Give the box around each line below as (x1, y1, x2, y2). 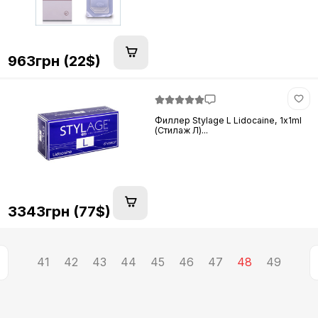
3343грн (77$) (7, 202, 111, 220)
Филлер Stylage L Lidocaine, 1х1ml (155, 114, 302, 126)
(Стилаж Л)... (155, 124, 209, 136)
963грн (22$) (7, 52, 101, 70)
